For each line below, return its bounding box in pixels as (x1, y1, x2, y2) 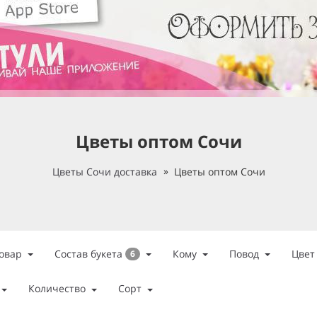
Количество (28, 282, 86, 296)
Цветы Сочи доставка (52, 165, 157, 178)
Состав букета (54, 247, 125, 260)
